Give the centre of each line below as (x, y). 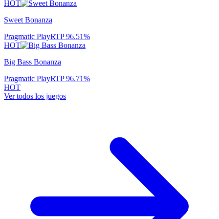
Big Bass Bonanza (33, 62)
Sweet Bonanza (28, 20)
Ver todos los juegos (35, 96)
